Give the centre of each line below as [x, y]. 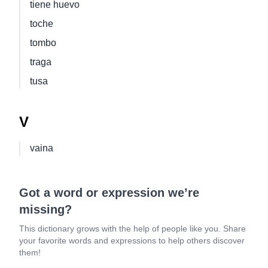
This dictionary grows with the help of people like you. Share [133, 229]
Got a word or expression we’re [109, 193]
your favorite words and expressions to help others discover [132, 240]
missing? [45, 209]
